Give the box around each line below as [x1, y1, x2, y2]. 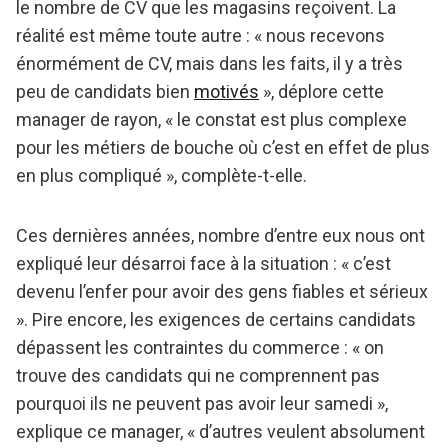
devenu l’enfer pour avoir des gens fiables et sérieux [16, 281, 428, 303]
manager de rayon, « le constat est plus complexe [16, 109, 407, 131]
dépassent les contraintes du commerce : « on [16, 337, 384, 359]
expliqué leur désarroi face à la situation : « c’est [16, 253, 391, 275]
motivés [194, 81, 259, 103]
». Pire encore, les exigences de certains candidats [16, 309, 416, 331]
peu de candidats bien [16, 81, 194, 103]
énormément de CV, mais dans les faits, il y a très [16, 53, 403, 75]
